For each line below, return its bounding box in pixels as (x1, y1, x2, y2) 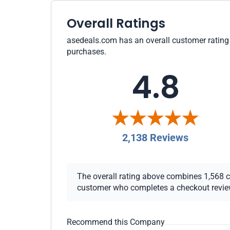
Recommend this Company (67, 217, 165, 227)
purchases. (67, 47, 106, 56)
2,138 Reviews (122, 131, 189, 144)
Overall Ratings (67, 14, 165, 32)
